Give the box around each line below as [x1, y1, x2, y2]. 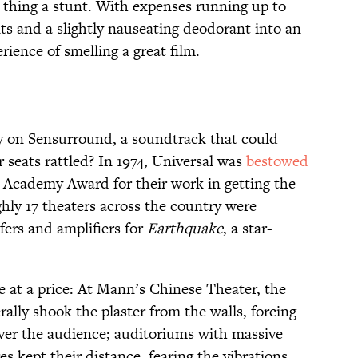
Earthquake [147, 217, 223, 240]
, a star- [223, 217, 272, 240]
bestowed [246, 150, 308, 173]
